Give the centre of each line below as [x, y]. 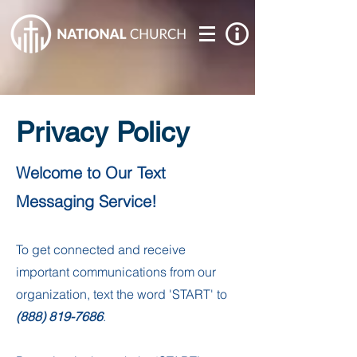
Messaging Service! [86, 201]
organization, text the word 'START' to [122, 294]
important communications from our [116, 272]
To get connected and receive [101, 249]
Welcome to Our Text [91, 173]
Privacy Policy [103, 132]
